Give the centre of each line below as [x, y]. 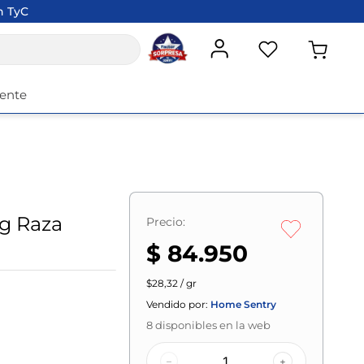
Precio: [166, 222]
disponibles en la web [212, 325]
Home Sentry [244, 304]
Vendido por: [178, 304]
